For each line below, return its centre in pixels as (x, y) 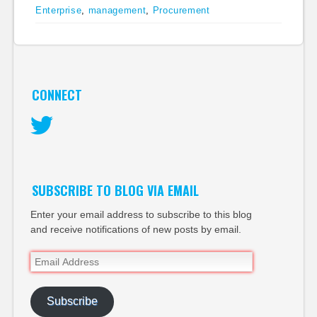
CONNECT (57, 94)
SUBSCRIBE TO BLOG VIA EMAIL (115, 191)
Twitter (45, 145)
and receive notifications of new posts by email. (136, 229)
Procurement (181, 10)
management (117, 10)
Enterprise (58, 10)
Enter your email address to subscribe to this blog (141, 214)
